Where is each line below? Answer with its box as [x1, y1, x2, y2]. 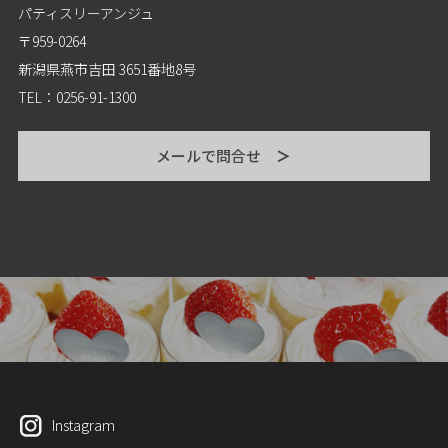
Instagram [51, 414, 115, 435]
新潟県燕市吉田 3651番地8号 [17, 58, 196, 79]
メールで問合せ [155, 144, 276, 166]
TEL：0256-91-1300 [17, 86, 136, 107]
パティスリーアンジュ [17, 2, 154, 23]
